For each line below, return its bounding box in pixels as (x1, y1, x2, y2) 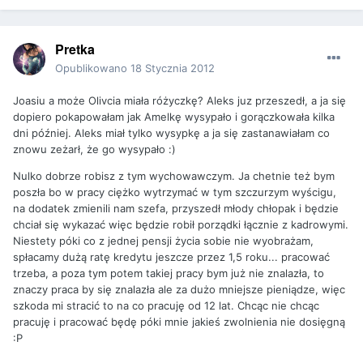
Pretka (55, 39, 95, 58)
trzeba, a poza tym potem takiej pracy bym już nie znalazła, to (13, 266, 324, 280)
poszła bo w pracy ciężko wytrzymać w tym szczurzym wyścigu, (13, 185, 336, 199)
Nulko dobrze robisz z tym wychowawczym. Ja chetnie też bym (13, 169, 335, 182)
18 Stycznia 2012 (130, 61, 215, 75)
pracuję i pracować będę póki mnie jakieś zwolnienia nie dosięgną (13, 314, 345, 328)
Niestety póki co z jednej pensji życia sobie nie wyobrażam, (13, 233, 314, 247)
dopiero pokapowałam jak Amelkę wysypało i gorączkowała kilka (13, 109, 335, 123)
